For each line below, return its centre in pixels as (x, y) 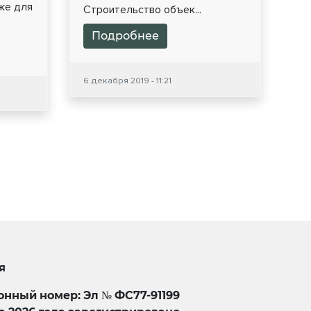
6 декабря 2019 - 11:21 (127, 81)
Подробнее (125, 36)
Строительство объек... (142, 10)
